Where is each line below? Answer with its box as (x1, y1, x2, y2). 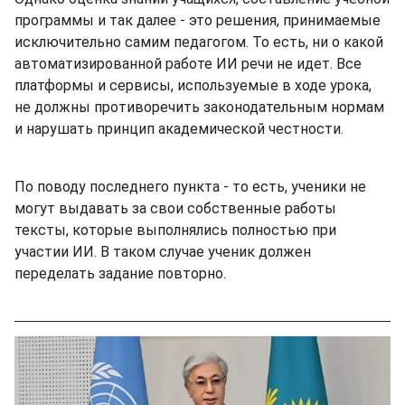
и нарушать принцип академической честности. (14, 119, 344, 137)
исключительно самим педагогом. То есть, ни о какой (14, 33, 383, 51)
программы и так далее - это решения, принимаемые (14, 11, 381, 29)
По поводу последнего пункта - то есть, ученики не (14, 177, 366, 195)
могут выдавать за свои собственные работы (14, 199, 336, 217)
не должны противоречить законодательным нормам (14, 98, 384, 116)
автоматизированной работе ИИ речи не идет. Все (14, 54, 362, 72)
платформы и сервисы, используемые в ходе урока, (14, 76, 372, 94)
